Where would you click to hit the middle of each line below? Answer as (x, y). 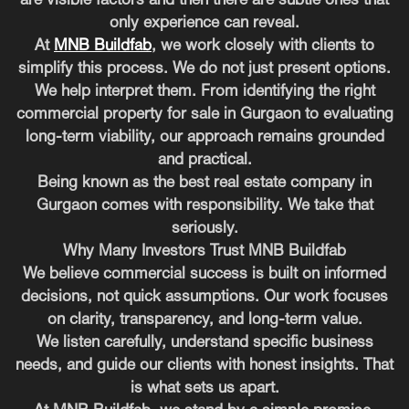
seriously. (204, 228)
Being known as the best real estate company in (204, 183)
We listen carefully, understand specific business (204, 342)
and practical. (204, 160)
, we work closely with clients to (263, 46)
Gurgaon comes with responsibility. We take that (204, 205)
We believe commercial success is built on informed (204, 274)
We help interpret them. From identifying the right (204, 91)
